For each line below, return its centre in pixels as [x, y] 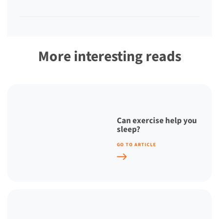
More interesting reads [109, 57]
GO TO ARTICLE [136, 144]
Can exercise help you [157, 120]
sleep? [129, 129]
